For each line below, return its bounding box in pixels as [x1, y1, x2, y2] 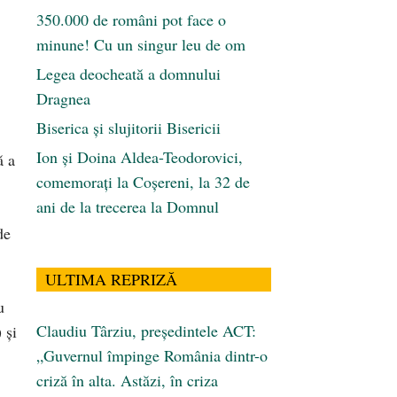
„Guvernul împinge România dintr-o [36, 345, 268, 367]
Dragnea [36, 88, 90, 110]
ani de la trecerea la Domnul [36, 196, 219, 218]
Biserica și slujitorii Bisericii [36, 117, 221, 139]
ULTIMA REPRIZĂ [45, 269, 177, 291]
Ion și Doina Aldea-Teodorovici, [36, 146, 243, 168]
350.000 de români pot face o [36, 9, 226, 31]
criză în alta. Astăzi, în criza [36, 370, 218, 392]
